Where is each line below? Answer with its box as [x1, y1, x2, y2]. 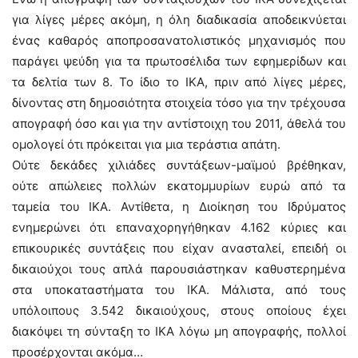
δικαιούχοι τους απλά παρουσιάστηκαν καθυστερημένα [12, 261, 346, 276]
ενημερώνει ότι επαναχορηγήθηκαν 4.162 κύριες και [12, 220, 346, 235]
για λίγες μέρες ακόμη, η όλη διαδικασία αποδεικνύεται [12, 12, 346, 27]
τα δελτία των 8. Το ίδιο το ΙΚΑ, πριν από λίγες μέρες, [12, 74, 346, 89]
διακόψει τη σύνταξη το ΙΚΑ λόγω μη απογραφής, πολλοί [12, 324, 346, 339]
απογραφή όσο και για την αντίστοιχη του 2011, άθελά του [12, 116, 346, 131]
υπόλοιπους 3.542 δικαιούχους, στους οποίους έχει [12, 303, 346, 318]
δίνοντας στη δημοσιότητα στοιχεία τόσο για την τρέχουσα [12, 95, 346, 110]
